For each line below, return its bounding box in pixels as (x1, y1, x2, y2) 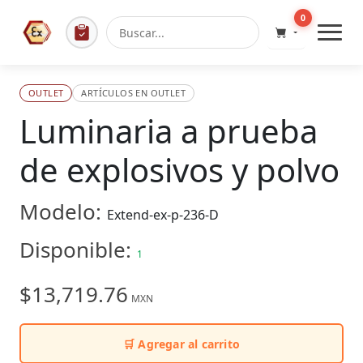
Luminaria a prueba (19, 109, 318, 153)
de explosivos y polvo (19, 147, 340, 192)
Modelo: (19, 197, 107, 226)
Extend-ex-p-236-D (107, 206, 219, 224)
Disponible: (19, 235, 137, 264)
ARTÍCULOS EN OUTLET (81, 87, 186, 99)
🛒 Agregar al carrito (123, 335, 240, 352)
